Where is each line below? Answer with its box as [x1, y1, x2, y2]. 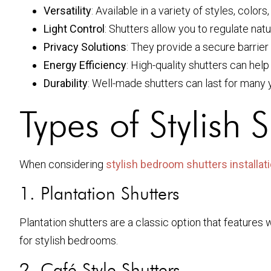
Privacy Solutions [44, 40, 126, 53]
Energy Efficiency [44, 58, 126, 71]
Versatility [44, 4, 91, 17]
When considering [19, 157, 106, 171]
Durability [44, 76, 88, 90]
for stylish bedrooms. [19, 233, 118, 247]
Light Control [44, 22, 105, 35]
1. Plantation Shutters [19, 181, 179, 204]
